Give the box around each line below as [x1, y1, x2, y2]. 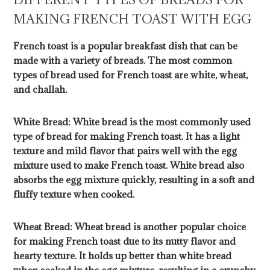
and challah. [13, 83, 67, 96]
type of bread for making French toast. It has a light [13, 130, 240, 143]
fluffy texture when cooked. [13, 188, 135, 201]
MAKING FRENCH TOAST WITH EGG [13, 11, 252, 28]
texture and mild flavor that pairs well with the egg [13, 145, 237, 157]
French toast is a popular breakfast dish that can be [13, 40, 238, 52]
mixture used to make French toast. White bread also [13, 159, 245, 172]
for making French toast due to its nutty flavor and [13, 235, 236, 248]
